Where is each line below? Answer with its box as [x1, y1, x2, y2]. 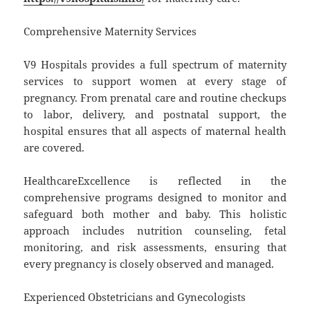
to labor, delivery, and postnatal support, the [24, 107, 286, 121]
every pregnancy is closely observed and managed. [24, 256, 275, 271]
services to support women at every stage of [24, 73, 286, 88]
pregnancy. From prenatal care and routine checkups [24, 90, 286, 104]
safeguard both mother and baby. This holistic [24, 206, 286, 221]
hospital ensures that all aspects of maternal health [24, 123, 286, 138]
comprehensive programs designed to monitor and [24, 190, 286, 204]
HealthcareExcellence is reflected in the [24, 173, 286, 188]
